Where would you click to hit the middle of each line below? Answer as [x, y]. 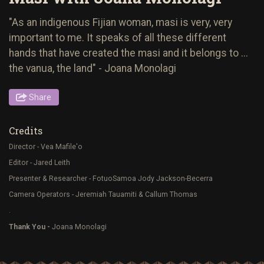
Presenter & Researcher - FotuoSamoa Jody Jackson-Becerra [112, 178]
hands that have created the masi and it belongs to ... [128, 53]
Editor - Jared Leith [40, 162]
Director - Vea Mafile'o [47, 146]
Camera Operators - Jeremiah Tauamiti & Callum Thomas [104, 195]
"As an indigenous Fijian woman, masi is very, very [121, 22]
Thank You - [30, 227]
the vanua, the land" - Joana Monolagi [93, 68]
